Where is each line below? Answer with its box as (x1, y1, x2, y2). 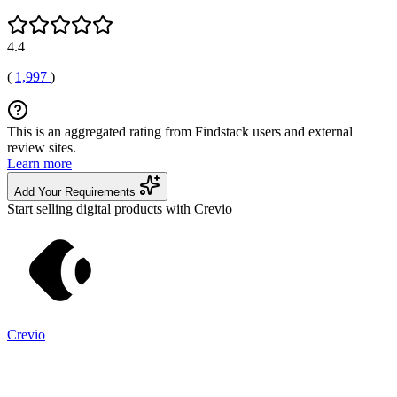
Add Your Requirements (14, 184, 139, 198)
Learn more (7, 155, 72, 171)
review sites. (7, 139, 76, 155)
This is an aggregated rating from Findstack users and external (7, 123, 353, 139)
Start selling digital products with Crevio (7, 200, 232, 216)
